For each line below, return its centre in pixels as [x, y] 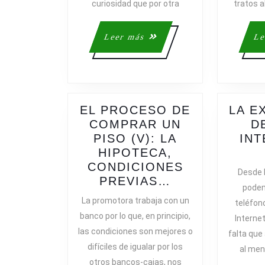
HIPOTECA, [135, 152]
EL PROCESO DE [135, 110]
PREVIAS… [135, 181]
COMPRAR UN [135, 124]
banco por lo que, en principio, [135, 216]
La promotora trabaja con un [135, 200]
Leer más [124, 37]
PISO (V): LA [135, 138]
